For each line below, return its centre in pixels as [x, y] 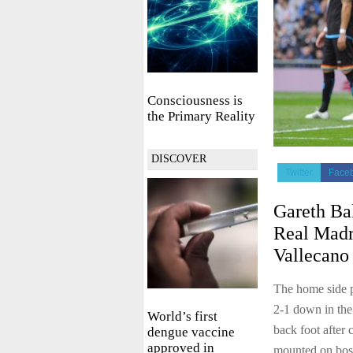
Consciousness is [195, 100]
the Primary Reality [201, 116]
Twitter [299, 173]
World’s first [182, 316]
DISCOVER [179, 159]
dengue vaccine [191, 332]
